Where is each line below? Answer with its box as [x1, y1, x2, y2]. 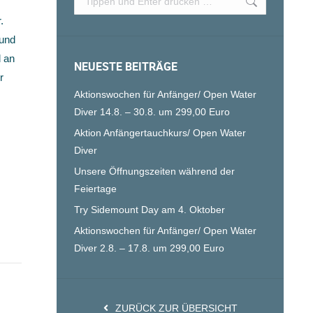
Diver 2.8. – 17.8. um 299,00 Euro [74, 242, 224, 254]
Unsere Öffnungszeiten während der [74, 166, 235, 177]
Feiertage [74, 183, 117, 194]
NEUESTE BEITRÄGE [74, 59, 177, 74]
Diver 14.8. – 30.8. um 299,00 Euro [74, 106, 230, 117]
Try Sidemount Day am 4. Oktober [74, 204, 225, 215]
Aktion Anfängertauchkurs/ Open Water [74, 127, 246, 138]
